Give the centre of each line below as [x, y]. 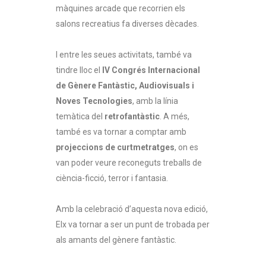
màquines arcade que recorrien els [121, 8]
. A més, [175, 116]
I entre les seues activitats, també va [124, 54]
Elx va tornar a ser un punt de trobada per [133, 224]
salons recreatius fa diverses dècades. [127, 23]
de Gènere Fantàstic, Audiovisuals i [125, 85]
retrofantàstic [132, 116]
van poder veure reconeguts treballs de [129, 162]
